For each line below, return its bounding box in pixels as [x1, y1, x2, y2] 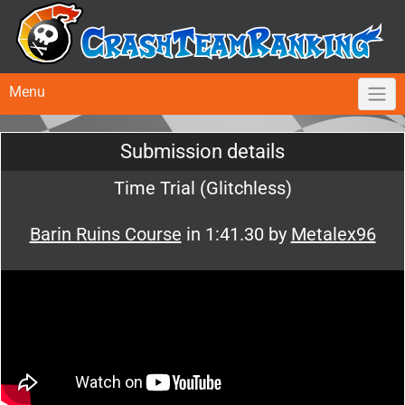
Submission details [120, 140, 285, 164]
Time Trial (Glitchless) [113, 177, 292, 200]
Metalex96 [290, 223, 376, 246]
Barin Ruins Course [29, 223, 182, 246]
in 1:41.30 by [181, 223, 291, 246]
